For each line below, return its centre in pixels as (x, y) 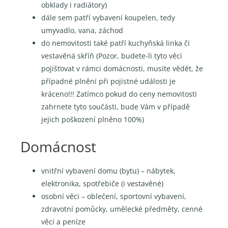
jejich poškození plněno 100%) (93, 119)
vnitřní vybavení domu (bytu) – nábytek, (109, 171)
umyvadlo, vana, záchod (82, 30)
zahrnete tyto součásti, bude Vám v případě (116, 106)
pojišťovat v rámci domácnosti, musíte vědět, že (122, 68)
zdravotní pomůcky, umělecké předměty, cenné (122, 209)
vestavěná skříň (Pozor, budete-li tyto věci (112, 55)
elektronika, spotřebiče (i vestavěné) (103, 184)
